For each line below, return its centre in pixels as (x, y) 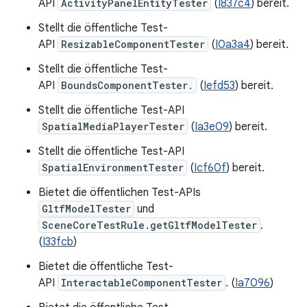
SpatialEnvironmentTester (113, 168)
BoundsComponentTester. (127, 85)
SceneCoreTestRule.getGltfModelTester (149, 225)
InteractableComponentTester (142, 283)
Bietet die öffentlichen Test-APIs (120, 193)
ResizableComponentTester (133, 44)
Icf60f (210, 168)
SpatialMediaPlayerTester (113, 126)
